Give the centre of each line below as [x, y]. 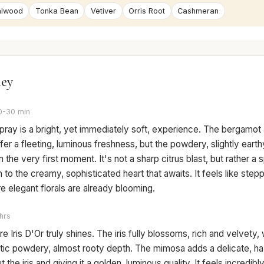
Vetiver [103, 11]
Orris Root [147, 11]
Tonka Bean [57, 11]
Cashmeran [198, 11]
